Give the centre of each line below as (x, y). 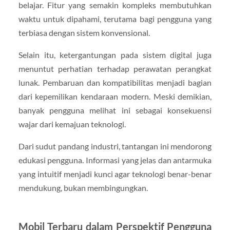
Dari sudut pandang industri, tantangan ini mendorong (115, 146)
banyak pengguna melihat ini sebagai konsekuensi (115, 110)
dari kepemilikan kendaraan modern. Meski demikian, (115, 96)
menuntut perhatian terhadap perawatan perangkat (115, 68)
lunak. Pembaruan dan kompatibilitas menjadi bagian (115, 82)
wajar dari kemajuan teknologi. (72, 124)
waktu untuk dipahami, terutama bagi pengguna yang (115, 18)
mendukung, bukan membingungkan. (83, 188)
